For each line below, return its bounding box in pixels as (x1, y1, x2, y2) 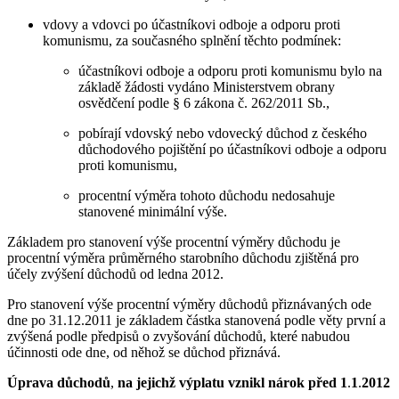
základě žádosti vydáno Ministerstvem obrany (78, 78, 335, 94)
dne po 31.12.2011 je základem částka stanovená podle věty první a (7, 312, 386, 328)
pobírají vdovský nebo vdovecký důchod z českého (78, 125, 367, 141)
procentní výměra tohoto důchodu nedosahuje (78, 187, 335, 203)
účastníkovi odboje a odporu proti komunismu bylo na (78, 62, 382, 78)
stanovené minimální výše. (78, 203, 227, 219)
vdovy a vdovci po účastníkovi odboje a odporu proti (43, 16, 340, 32)
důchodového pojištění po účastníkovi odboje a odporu (78, 141, 387, 157)
